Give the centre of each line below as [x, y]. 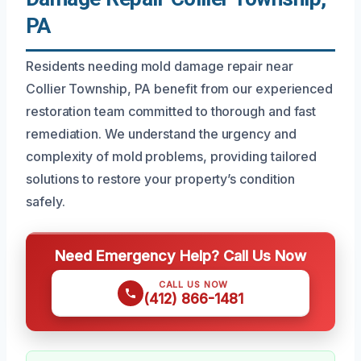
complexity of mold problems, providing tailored [172, 156]
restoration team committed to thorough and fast [171, 111]
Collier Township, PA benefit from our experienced [180, 88]
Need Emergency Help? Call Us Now [180, 255]
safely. [46, 201]
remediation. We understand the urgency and [161, 133]
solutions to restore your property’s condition [161, 178]
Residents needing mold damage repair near [160, 66]
